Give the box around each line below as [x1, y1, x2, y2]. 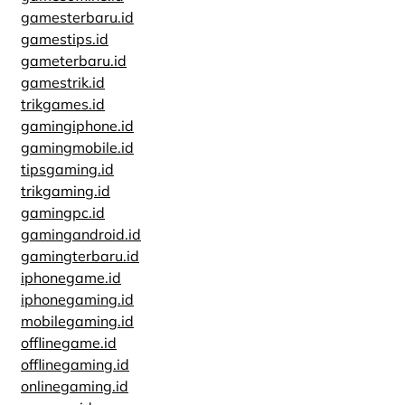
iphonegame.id [21, 268, 121, 287]
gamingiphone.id [21, 117, 134, 135]
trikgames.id [21, 95, 105, 113]
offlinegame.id [21, 334, 117, 352]
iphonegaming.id [21, 290, 134, 308]
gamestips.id [21, 30, 108, 48]
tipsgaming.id [21, 160, 114, 178]
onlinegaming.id [21, 377, 128, 395]
